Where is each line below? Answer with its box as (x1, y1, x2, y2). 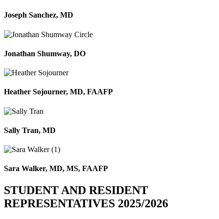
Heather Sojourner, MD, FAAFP (4, 88, 113, 96)
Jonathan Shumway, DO (4, 49, 86, 58)
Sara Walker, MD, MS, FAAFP (4, 164, 108, 173)
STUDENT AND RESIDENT (4, 183, 148, 197)
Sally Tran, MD (4, 126, 56, 134)
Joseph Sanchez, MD (4, 11, 73, 20)
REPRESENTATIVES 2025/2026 (4, 197, 168, 210)
